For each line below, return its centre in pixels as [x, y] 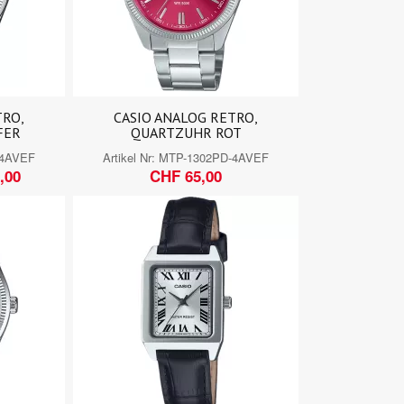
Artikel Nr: [131, 157]
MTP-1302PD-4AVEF [214, 157]
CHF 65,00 [186, 175]
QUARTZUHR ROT [186, 132]
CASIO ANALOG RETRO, [186, 117]
